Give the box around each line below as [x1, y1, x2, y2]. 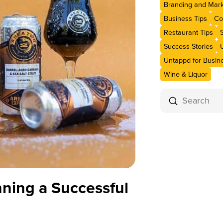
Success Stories [164, 41, 214, 52]
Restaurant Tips [164, 27, 214, 38]
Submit [172, 94, 200, 107]
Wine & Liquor [164, 69, 208, 80]
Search [160, 101, 188, 114]
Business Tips [164, 13, 208, 24]
